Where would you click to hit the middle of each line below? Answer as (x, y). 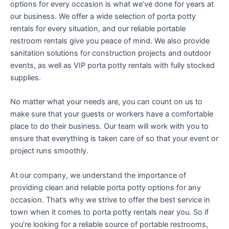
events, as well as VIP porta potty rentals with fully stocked (112, 65)
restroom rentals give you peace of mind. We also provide (110, 41)
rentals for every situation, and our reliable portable (98, 28)
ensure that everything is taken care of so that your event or (114, 139)
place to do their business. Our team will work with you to (109, 127)
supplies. (26, 77)
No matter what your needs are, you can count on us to (106, 102)
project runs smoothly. (49, 151)
